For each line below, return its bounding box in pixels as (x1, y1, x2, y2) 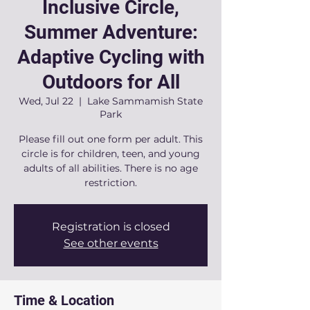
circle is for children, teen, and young (21, 147, 200, 160)
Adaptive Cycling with (17, 46, 205, 69)
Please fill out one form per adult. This (19, 133, 203, 145)
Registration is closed (51, 220, 170, 233)
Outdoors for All (42, 71, 180, 93)
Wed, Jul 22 (19, 95, 73, 107)
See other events (63, 237, 158, 250)
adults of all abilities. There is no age (24, 162, 198, 174)
